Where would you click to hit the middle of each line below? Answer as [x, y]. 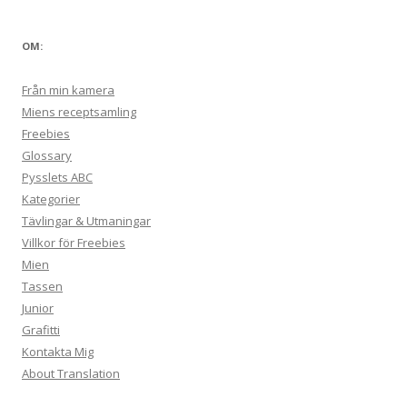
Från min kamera [68, 90]
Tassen [42, 286]
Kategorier [51, 199]
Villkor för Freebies [74, 243]
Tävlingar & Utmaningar [86, 221]
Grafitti [41, 330]
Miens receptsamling [79, 112]
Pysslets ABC [57, 177]
